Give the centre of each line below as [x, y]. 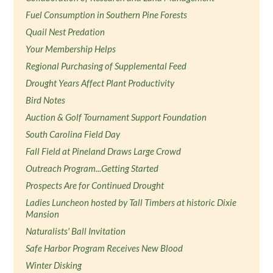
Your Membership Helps [71, 49]
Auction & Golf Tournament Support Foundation [116, 117]
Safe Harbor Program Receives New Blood [105, 248]
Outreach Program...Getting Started [92, 168]
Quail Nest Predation [66, 32]
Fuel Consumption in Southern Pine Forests [107, 15]
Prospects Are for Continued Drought [95, 185]
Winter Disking [54, 265]
